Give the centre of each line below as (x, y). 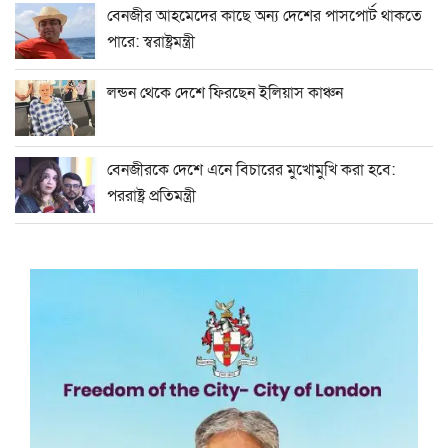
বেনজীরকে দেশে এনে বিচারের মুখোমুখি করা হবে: (251, 169)
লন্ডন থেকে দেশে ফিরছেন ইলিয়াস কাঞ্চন (225, 92)
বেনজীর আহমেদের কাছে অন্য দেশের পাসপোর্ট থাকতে (264, 15)
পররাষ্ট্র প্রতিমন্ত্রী (151, 195)
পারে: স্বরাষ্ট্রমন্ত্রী (151, 41)
